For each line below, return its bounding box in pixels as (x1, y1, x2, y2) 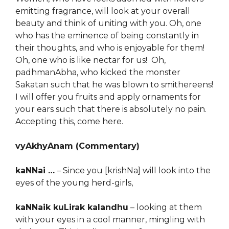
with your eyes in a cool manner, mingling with (15, 215, 205, 224)
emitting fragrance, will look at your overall (15, 6, 190, 16)
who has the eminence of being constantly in (15, 31, 199, 40)
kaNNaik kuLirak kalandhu (15, 202, 128, 212)
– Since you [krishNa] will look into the (55, 166, 211, 175)
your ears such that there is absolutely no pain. (15, 104, 207, 114)
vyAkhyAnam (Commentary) (15, 141, 140, 151)
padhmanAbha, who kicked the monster (15, 67, 180, 77)
